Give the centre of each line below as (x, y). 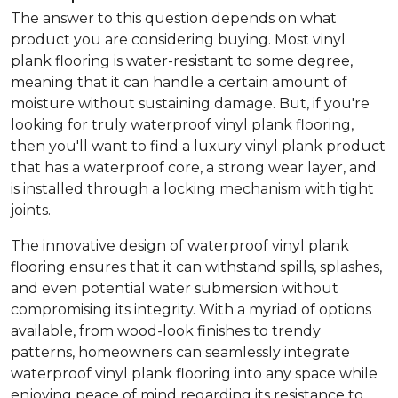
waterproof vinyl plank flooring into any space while (194, 373)
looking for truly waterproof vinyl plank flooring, (182, 124)
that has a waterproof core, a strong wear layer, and (194, 167)
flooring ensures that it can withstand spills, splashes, (196, 267)
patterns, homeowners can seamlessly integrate (180, 352)
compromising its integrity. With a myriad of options (191, 309)
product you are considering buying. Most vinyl (178, 39)
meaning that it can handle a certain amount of (179, 82)
